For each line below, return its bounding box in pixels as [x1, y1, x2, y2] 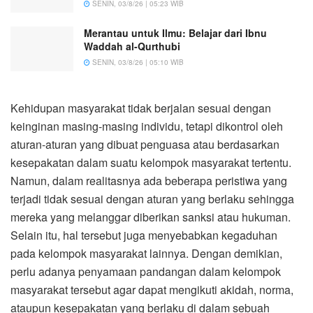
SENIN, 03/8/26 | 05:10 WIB [90, 57, 184, 67]
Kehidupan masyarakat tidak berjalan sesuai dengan [10, 100, 271, 117]
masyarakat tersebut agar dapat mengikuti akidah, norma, [10, 282, 293, 298]
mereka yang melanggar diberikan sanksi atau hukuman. [10, 209, 291, 226]
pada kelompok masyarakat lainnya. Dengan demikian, [10, 245, 282, 262]
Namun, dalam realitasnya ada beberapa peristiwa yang [10, 173, 287, 189]
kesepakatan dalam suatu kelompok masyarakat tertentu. [10, 154, 291, 171]
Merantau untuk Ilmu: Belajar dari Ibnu [84, 25, 267, 40]
